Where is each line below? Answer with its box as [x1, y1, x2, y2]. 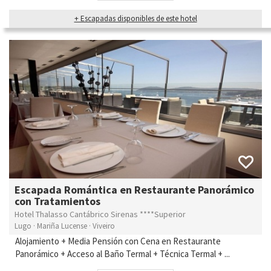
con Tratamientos [15, 194, 100, 208]
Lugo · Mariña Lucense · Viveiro [15, 220, 115, 231]
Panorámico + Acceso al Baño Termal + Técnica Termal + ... [15, 247, 230, 260]
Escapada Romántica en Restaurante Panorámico [15, 182, 254, 197]
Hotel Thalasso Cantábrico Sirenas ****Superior [15, 208, 186, 220]
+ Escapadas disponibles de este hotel [74, 13, 197, 24]
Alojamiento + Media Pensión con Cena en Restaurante [15, 235, 221, 247]
